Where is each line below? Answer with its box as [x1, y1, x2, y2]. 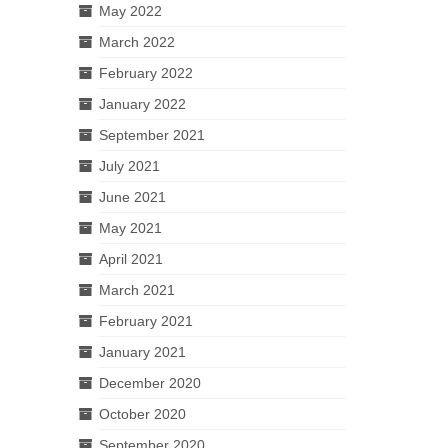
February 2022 [98, 64, 193, 81]
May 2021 [98, 219, 162, 236]
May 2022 [98, 2, 162, 19]
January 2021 [98, 343, 186, 360]
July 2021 [98, 157, 160, 174]
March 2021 [98, 281, 175, 298]
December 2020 [98, 374, 201, 391]
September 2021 [98, 126, 205, 143]
